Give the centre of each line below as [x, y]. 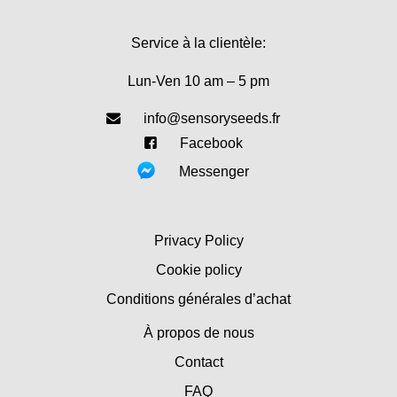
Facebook [211, 143]
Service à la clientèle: [198, 43]
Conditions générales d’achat [198, 299]
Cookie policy [198, 269]
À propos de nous [198, 332]
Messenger [214, 171]
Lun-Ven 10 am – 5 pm [198, 81]
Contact [198, 362]
